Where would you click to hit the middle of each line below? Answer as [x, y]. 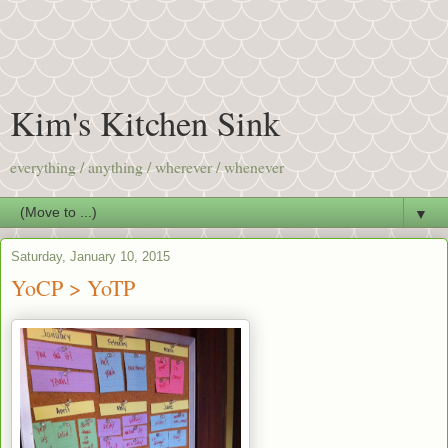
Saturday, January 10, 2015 [90, 256]
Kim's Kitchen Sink [145, 123]
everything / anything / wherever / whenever [147, 166]
